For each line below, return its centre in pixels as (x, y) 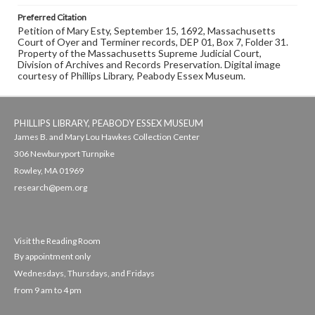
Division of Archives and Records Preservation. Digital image (149, 64)
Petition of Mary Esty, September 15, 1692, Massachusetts (147, 31)
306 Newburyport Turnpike (64, 154)
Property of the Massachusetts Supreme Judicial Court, (140, 53)
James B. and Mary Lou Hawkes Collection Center (107, 137)
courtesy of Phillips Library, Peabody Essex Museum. (131, 76)
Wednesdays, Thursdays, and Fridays (84, 273)
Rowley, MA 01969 (49, 171)
